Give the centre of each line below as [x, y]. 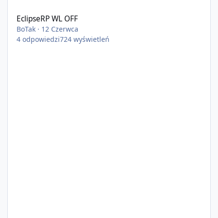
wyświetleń [92, 39]
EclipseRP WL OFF [47, 18]
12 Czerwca [60, 29]
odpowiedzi [41, 39]
